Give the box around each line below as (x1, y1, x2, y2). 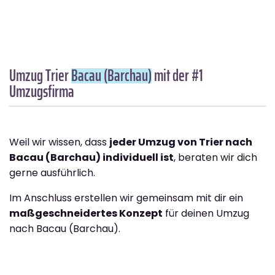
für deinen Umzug (163, 206, 249, 221)
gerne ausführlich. (9, 166, 95, 180)
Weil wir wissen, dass (9, 135, 109, 150)
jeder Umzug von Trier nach (109, 135, 252, 150)
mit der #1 (152, 63, 203, 88)
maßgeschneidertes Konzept (9, 206, 163, 221)
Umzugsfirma (9, 79, 74, 104)
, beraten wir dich (174, 150, 257, 165)
